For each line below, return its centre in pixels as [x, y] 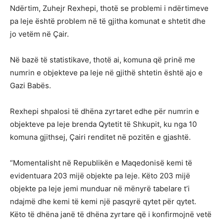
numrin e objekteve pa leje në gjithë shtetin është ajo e [106, 72]
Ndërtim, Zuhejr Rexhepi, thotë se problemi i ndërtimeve [109, 8]
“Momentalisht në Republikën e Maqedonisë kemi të [101, 163]
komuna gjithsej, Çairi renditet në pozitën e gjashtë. [100, 137]
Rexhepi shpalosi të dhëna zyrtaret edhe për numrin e [105, 111]
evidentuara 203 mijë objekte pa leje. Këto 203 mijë [100, 175]
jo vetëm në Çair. [39, 34]
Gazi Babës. [30, 85]
